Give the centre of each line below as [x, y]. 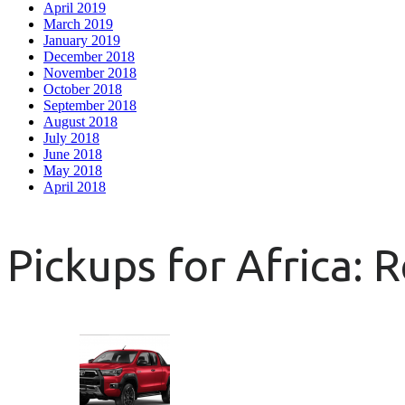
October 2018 [83, 89]
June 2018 [73, 154]
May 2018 [73, 170]
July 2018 [71, 137]
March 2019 [78, 24]
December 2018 [89, 56]
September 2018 [90, 105]
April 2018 [75, 186]
